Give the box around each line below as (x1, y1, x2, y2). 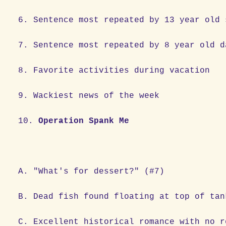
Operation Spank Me (38, 116, 130, 126)
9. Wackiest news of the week (18, 91, 170, 100)
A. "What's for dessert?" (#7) (18, 166, 165, 176)
